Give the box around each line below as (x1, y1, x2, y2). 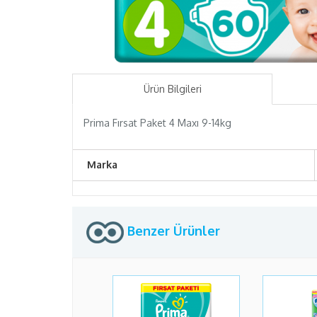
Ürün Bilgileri (143, 83, 202, 95)
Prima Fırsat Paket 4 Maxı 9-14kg (83, 117, 231, 129)
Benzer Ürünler (124, 223, 220, 238)
